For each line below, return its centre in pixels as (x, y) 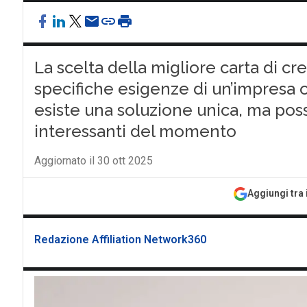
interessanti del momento (135, 131)
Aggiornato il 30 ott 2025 (93, 161)
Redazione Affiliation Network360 (120, 240)
